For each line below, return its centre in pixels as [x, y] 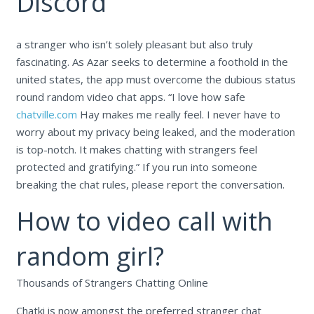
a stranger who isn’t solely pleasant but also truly [134, 44]
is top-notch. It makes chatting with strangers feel [136, 149]
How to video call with [144, 221]
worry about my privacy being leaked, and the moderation [155, 131]
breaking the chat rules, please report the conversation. [150, 184]
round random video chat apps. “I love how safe [130, 96]
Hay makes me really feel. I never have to [178, 114]
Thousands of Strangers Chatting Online [112, 282]
